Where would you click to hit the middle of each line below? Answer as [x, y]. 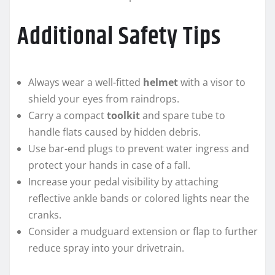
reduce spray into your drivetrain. [106, 248]
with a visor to [212, 83]
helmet [161, 83]
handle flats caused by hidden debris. [114, 132]
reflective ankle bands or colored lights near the [139, 199]
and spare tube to [183, 116]
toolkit [123, 116]
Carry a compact [68, 116]
